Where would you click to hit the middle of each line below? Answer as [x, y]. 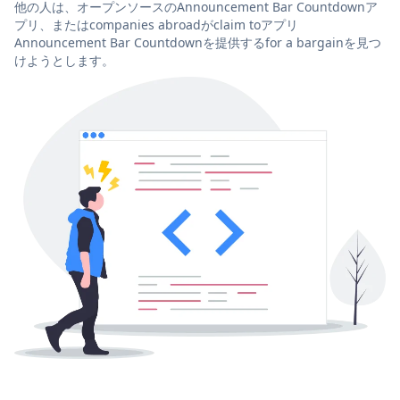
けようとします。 [64, 60]
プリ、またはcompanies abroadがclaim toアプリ [156, 24]
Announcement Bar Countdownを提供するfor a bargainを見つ [198, 42]
